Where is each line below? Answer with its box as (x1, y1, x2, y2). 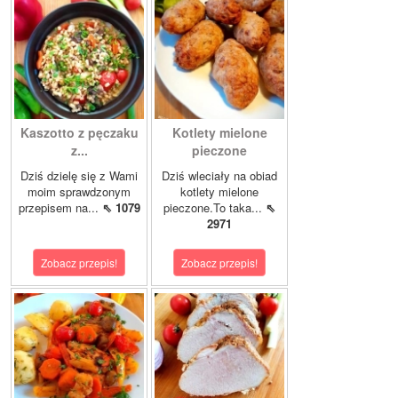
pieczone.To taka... (163, 199, 266, 217)
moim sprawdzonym (28, 183, 131, 201)
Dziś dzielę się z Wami (20, 167, 138, 185)
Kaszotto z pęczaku (20, 123, 139, 142)
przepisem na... (18, 199, 102, 217)
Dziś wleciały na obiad (162, 167, 277, 185)
